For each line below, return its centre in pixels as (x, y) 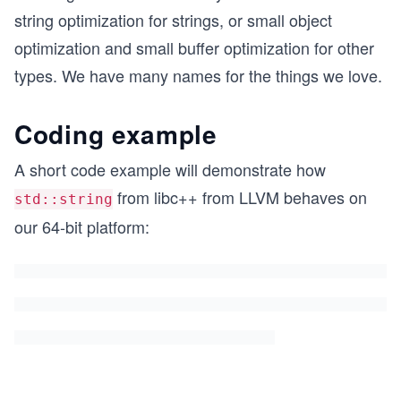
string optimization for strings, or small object (173, 20)
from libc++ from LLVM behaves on (240, 197)
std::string (64, 199)
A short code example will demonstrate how (170, 169)
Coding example (116, 134)
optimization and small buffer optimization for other (194, 47)
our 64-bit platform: (82, 226)
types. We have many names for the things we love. (198, 75)
